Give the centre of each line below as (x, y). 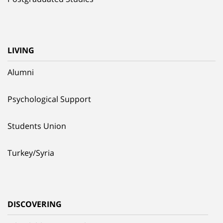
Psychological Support (49, 99)
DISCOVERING (35, 204)
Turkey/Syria (31, 153)
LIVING (21, 50)
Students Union (37, 126)
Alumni (21, 72)
